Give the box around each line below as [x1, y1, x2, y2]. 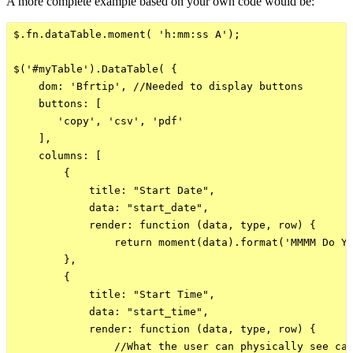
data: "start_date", [13, 201, 209, 214]
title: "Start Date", [13, 184, 215, 196]
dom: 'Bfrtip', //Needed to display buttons [13, 80, 303, 92]
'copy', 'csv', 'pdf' [13, 114, 184, 127]
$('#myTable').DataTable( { [13, 62, 177, 75]
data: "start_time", [13, 305, 209, 318]
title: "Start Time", [13, 288, 215, 300]
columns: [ [13, 149, 102, 162]
